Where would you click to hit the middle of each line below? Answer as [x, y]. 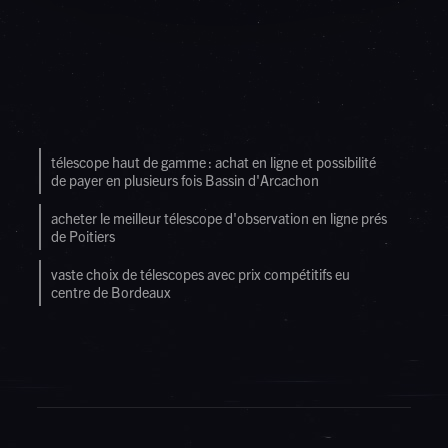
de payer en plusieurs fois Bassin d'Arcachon [185, 180]
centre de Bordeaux [111, 292]
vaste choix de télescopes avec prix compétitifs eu [200, 274]
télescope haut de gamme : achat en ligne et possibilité [213, 162]
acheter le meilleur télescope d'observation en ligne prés [219, 218]
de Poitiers [83, 236]
